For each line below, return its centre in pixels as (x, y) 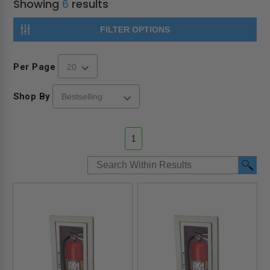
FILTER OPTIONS (135, 29)
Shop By (32, 96)
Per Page (35, 67)
